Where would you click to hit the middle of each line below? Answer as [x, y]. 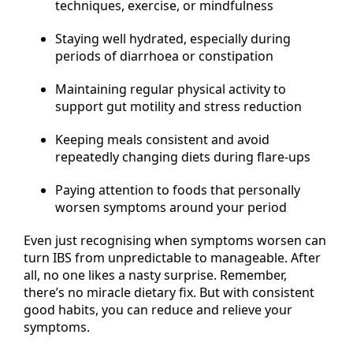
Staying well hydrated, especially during [173, 38]
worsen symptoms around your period [171, 207]
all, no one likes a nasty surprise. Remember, [155, 275]
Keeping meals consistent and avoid [162, 139]
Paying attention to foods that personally [178, 190]
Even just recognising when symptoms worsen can [175, 240]
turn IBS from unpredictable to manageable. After [172, 257]
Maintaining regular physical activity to [171, 89]
